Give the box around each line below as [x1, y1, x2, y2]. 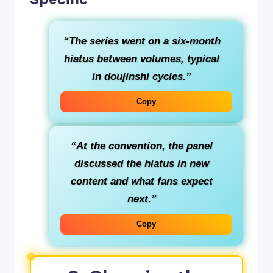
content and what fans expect [71, 175, 213, 188]
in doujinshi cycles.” [92, 71, 191, 83]
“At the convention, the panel [71, 140, 213, 152]
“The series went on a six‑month [63, 35, 221, 48]
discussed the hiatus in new [74, 158, 209, 170]
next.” [127, 193, 157, 205]
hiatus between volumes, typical [64, 53, 219, 65]
